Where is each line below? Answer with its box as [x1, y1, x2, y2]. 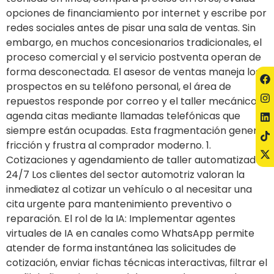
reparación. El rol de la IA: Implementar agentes [6, 211, 235, 226]
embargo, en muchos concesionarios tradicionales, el [6, 35, 262, 50]
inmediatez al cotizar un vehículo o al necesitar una [6, 182, 252, 196]
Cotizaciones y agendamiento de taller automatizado [6, 152, 262, 167]
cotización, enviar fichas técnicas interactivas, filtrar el [6, 255, 267, 270]
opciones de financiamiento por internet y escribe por [6, 6, 267, 20]
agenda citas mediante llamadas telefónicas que [6, 108, 240, 123]
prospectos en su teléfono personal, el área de [6, 79, 231, 94]
